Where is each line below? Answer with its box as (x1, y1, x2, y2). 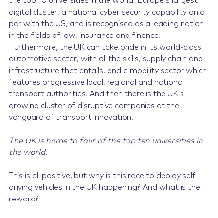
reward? (8, 195, 39, 203)
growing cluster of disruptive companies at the (8, 102, 179, 109)
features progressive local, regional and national (8, 78, 184, 86)
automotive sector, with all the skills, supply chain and (8, 55, 203, 63)
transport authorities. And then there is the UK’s (8, 90, 184, 98)
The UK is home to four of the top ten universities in (8, 137, 203, 145)
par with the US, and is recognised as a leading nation (8, 20, 204, 28)
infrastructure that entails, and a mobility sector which (8, 67, 207, 74)
